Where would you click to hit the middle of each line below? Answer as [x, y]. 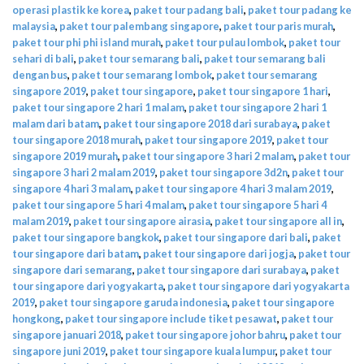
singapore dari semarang [72, 269]
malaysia [34, 26]
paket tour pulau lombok [225, 42]
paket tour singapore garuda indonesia [133, 302]
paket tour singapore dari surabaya [221, 269]
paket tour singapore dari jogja [219, 253]
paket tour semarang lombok [142, 74]
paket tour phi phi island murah [87, 42]
